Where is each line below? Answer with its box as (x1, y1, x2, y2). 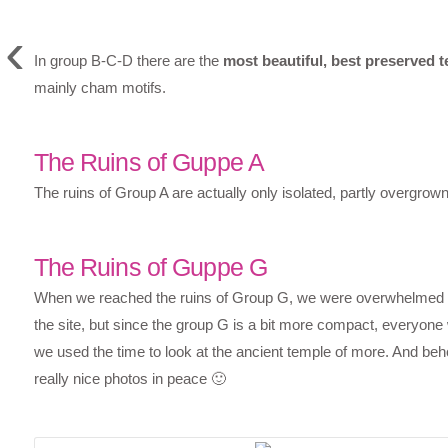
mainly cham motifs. (33, 79, 166, 97)
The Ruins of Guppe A (33, 148, 265, 177)
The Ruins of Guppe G (33, 253, 268, 282)
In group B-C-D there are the (33, 52, 223, 70)
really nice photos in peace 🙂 (33, 370, 226, 388)
